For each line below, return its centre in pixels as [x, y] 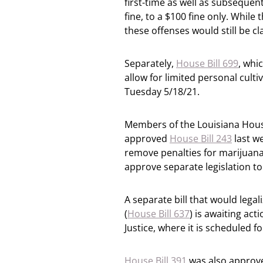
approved [147, 139]
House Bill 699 [207, 63]
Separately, [150, 63]
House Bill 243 [201, 139]
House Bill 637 [159, 214]
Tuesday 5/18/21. [162, 92]
